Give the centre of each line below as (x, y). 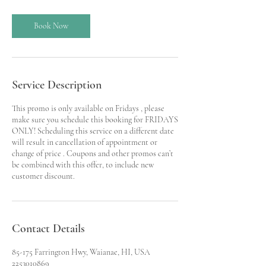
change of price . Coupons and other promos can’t (93, 153)
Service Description (57, 85)
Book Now (51, 26)
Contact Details (48, 228)
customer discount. (43, 176)
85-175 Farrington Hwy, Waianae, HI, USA (81, 252)
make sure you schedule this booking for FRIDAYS (95, 119)
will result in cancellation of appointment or (85, 142)
